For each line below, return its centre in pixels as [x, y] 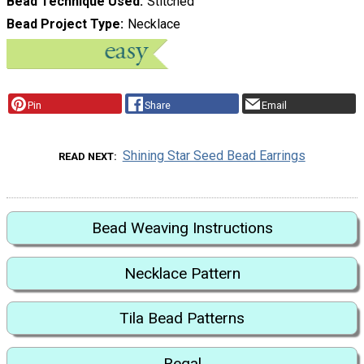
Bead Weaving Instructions [182, 228]
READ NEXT [87, 157]
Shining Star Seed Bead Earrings [214, 156]
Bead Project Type [63, 24]
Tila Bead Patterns [182, 318]
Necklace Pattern [182, 273]
